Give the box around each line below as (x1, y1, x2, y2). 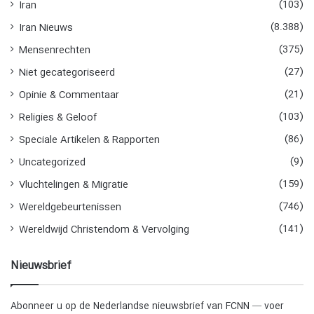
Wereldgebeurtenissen (19, 200, 121, 215)
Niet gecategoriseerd (19, 65, 115, 81)
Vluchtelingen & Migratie (19, 177, 128, 193)
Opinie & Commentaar (19, 88, 119, 103)
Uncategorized (19, 155, 86, 170)
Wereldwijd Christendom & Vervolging (19, 222, 189, 238)
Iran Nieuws (19, 20, 73, 36)
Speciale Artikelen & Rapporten (19, 132, 160, 148)
